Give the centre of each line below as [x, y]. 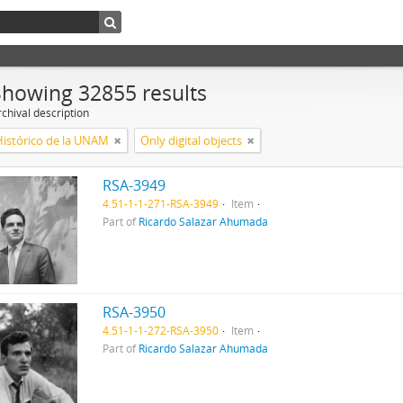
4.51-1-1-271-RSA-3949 [160, 203]
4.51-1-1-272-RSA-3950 [160, 330]
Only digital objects [191, 140]
